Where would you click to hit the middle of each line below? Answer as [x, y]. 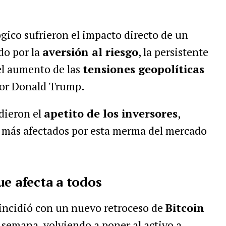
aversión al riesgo [90, 52]
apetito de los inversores [110, 113]
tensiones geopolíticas [143, 69]
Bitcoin [185, 208]
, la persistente [173, 52]
